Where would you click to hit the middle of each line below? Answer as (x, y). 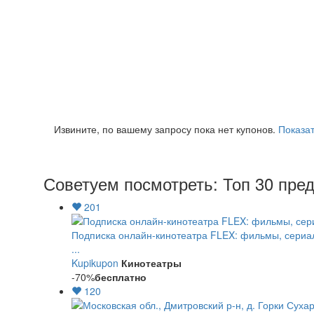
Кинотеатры (151, 263)
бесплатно (121, 277)
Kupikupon (95, 263)
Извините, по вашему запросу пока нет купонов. (166, 129)
